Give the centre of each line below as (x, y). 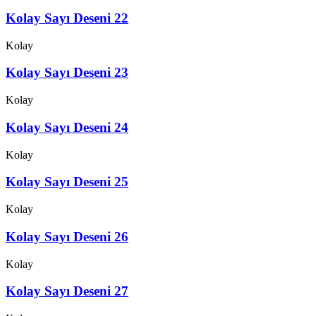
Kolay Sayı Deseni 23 (67, 73)
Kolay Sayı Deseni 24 (67, 127)
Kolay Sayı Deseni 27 (67, 291)
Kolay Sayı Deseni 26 (67, 236)
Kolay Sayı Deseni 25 (67, 182)
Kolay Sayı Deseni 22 (67, 18)
